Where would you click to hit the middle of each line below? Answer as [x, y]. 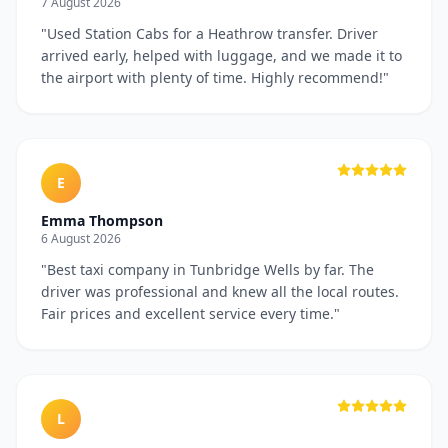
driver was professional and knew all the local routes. [220, 291]
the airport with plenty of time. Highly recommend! [212, 77]
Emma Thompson [102, 220]
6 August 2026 [81, 238]
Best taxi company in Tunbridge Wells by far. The [210, 269]
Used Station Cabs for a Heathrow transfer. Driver [212, 33]
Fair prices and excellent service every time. [187, 313]
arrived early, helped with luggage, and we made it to [221, 55]
